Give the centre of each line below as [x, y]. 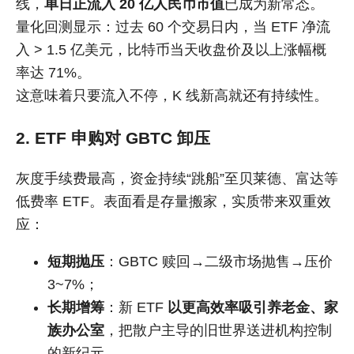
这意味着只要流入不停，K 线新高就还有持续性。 [172, 96]
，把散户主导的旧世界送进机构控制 [218, 330]
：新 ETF [136, 307]
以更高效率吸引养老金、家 [253, 307]
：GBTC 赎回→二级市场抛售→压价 [218, 261]
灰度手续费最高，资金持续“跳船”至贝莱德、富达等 [177, 179]
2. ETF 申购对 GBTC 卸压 [113, 137]
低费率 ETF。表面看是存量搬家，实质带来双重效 [173, 202]
